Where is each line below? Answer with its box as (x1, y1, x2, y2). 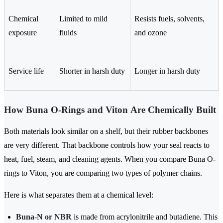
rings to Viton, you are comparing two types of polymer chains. (4, 169, 202, 178)
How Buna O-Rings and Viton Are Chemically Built (4, 105, 216, 115)
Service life (8, 67, 44, 76)
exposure (8, 28, 37, 37)
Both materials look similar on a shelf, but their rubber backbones (4, 127, 208, 136)
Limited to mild (59, 14, 108, 23)
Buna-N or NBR (16, 213, 72, 222)
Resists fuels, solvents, (134, 14, 205, 23)
